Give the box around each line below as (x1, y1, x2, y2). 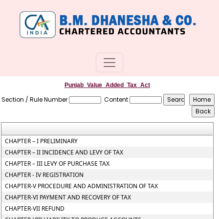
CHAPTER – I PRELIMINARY (5, 137, 78, 145)
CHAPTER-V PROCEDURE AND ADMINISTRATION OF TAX (5, 182, 158, 190)
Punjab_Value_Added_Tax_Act (65, 82, 150, 88)
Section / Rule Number (1, 95, 68, 104)
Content (104, 95, 129, 104)
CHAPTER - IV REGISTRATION (5, 171, 84, 179)
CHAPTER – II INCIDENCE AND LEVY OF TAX (5, 148, 124, 156)
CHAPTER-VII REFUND (5, 204, 65, 213)
